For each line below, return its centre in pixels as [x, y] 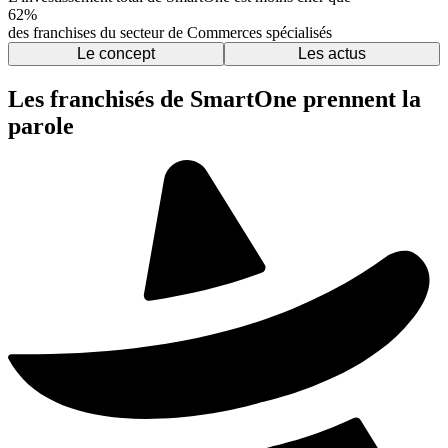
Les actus [332, 53]
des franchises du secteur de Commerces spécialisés [170, 32]
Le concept [116, 53]
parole [41, 125]
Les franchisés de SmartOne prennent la [214, 98]
